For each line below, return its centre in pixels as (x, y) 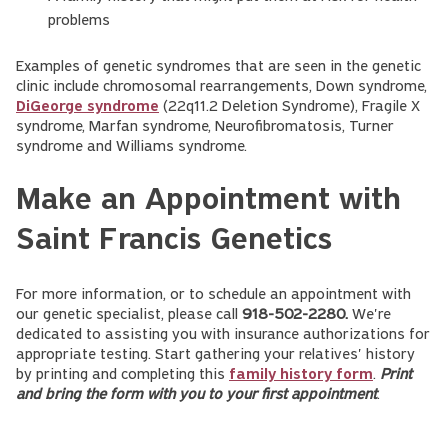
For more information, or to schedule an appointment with (213, 295)
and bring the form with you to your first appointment (196, 395)
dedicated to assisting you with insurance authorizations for (223, 335)
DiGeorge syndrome (87, 107)
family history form (301, 375)
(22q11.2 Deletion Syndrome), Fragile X (289, 107)
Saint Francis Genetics (174, 241)
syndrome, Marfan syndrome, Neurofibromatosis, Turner (205, 127)
